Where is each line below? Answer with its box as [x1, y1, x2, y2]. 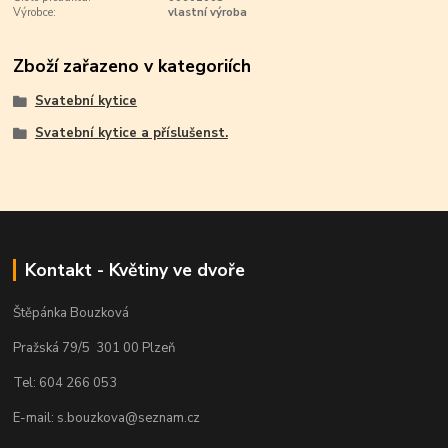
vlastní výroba [167, 4, 247, 20]
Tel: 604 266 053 [13, 374, 118, 393]
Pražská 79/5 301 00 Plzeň [13, 339, 176, 358]
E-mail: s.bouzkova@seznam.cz [13, 409, 201, 428]
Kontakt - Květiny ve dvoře [24, 258, 245, 283]
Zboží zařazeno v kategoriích [13, 53, 252, 78]
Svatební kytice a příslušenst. [34, 123, 228, 142]
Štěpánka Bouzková [13, 304, 130, 323]
